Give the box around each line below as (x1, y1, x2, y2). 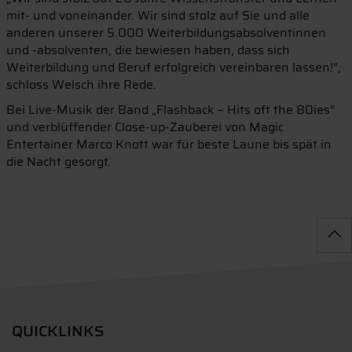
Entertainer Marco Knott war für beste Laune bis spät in (5, 134, 332, 154)
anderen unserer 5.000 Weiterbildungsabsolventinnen (5, 23, 326, 42)
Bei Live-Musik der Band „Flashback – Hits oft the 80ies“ (5, 100, 335, 119)
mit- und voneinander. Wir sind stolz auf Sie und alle (5, 5, 310, 25)
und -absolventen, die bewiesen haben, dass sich (5, 40, 290, 60)
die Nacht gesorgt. (5, 152, 111, 171)
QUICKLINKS (12, 318, 104, 343)
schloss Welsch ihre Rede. (5, 75, 156, 94)
